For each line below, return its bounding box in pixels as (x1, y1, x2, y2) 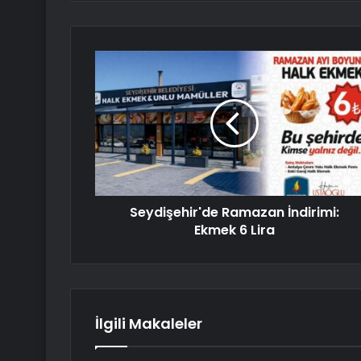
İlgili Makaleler (95, 313, 202, 334)
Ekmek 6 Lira (193, 221, 275, 240)
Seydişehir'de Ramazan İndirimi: (129, 203, 339, 222)
